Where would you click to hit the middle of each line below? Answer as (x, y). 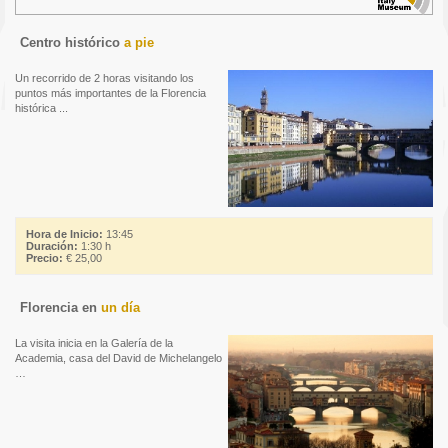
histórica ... (41, 108)
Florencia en (60, 308)
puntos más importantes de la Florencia (110, 93)
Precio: (44, 258)
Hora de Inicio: (64, 234)
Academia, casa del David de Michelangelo (118, 358)
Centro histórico (72, 43)
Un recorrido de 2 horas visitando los (104, 78)
